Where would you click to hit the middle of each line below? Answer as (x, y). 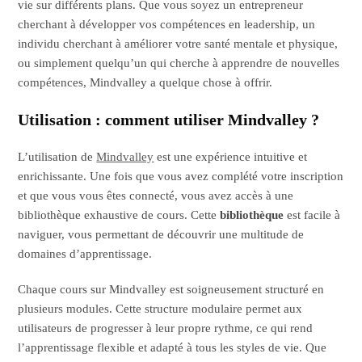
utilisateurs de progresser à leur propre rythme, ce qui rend (166, 328)
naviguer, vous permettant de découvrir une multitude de (161, 234)
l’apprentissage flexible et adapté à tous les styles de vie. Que (173, 347)
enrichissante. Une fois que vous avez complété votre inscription (181, 176)
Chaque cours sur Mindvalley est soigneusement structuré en (171, 289)
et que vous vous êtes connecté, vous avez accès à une (156, 195)
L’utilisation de (57, 156)
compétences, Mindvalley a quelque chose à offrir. (145, 82)
